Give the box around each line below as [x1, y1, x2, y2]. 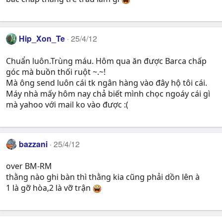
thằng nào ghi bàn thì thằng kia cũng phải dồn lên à [6, 171, 200, 182]
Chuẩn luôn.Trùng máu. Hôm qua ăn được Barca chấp [6, 55, 207, 66]
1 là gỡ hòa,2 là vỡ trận [6, 182, 93, 193]
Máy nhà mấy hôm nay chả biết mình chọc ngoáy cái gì [6, 88, 210, 99]
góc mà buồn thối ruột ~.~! [6, 66, 106, 77]
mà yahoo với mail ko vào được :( [6, 99, 128, 110]
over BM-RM [6, 160, 52, 171]
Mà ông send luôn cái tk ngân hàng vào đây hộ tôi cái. [6, 77, 207, 88]
